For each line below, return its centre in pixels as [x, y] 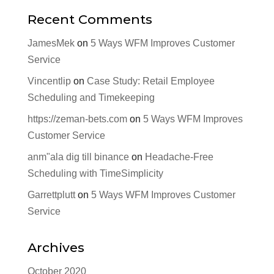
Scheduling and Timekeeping [91, 97]
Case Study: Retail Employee [150, 81]
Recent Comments [90, 19]
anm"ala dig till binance [78, 157]
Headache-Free [179, 157]
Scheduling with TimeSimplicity [95, 173]
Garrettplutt [51, 194]
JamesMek [51, 43]
